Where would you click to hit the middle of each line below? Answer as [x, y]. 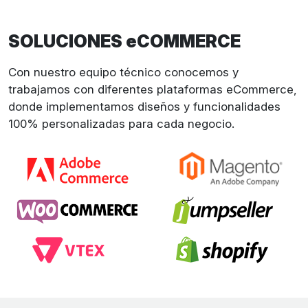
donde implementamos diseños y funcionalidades [144, 107]
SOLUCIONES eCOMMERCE [124, 41]
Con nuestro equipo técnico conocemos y [123, 72]
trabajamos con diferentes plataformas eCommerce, [153, 89]
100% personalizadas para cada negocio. [121, 124]
